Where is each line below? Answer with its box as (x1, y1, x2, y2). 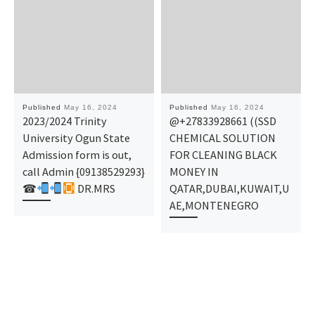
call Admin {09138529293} (22, 164, 145, 179)
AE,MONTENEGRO (169, 198, 259, 212)
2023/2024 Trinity (22, 113, 107, 128)
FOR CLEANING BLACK (169, 147, 277, 162)
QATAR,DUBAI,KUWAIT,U (169, 181, 290, 195)
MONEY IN (169, 164, 219, 179)
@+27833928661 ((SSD (169, 113, 276, 128)
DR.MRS (75, 181, 116, 195)
